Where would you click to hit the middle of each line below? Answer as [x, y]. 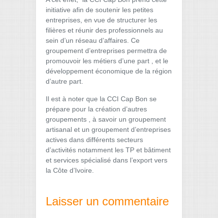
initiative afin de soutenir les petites [100, 10]
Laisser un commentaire [107, 201]
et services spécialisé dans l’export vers [107, 160]
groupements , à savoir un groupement [106, 119]
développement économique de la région [109, 71]
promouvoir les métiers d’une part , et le [107, 61]
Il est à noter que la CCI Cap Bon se [101, 99]
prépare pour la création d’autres [96, 109]
